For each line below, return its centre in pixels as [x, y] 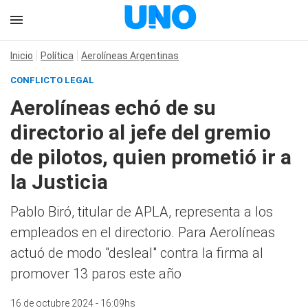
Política [57, 56]
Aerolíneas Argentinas [130, 56]
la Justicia [59, 182]
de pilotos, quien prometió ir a [151, 157]
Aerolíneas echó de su [113, 108]
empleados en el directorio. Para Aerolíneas [143, 232]
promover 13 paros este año [96, 274]
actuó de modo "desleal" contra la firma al [137, 253]
